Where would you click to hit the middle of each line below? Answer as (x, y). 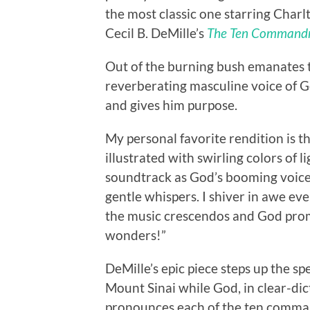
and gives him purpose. (171, 104)
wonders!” (136, 235)
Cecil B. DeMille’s (156, 33)
